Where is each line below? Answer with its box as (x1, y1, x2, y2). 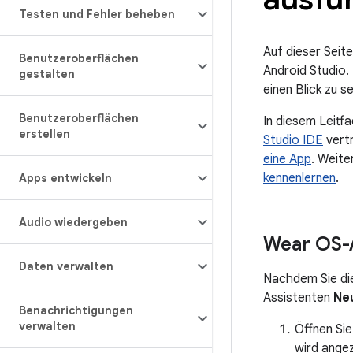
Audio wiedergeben (19, 215, 128, 229)
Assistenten (263, 290, 333, 306)
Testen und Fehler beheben (19, 7, 175, 21)
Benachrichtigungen (19, 303, 133, 318)
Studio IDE (263, 132, 323, 148)
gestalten (19, 67, 75, 81)
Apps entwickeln (19, 171, 112, 185)
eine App (263, 151, 311, 167)
